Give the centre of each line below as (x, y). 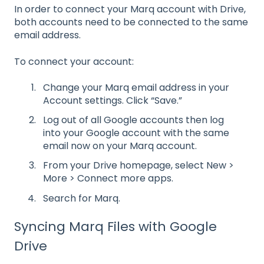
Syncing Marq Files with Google (115, 226)
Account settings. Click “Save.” (113, 101)
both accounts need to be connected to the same (131, 22)
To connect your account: (74, 61)
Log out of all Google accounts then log (133, 120)
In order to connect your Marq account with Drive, (130, 9)
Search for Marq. (82, 198)
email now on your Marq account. (120, 146)
